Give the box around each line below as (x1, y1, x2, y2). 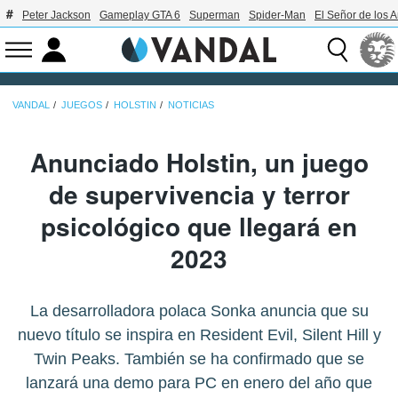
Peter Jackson (22, 9, 91, 21)
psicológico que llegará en (41, 207, 357, 244)
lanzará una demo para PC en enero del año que (26, 373, 372, 392)
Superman (189, 9, 240, 21)
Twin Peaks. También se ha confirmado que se (34, 349, 364, 368)
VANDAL (12, 99, 50, 110)
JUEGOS (61, 99, 102, 110)
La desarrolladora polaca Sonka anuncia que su (29, 301, 369, 320)
